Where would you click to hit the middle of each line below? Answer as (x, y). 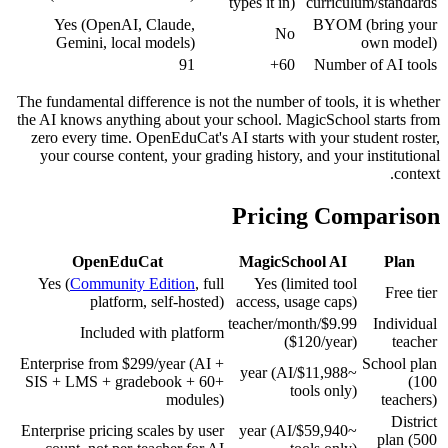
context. (417, 173)
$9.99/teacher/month (272, 323)
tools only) (323, 390)
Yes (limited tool (305, 283)
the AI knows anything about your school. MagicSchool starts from (228, 119)
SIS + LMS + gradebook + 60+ (124, 381)
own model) (399, 42)
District (414, 421)
